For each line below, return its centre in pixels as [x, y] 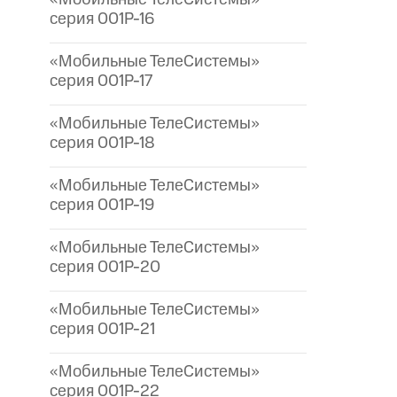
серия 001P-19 [102, 206]
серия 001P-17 [101, 82]
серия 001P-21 [102, 330]
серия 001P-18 [102, 144]
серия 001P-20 [105, 268]
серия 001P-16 [102, 19]
